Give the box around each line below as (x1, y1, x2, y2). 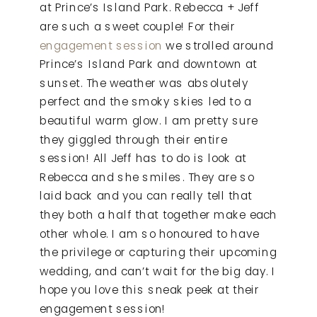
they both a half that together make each (40, 207, 278, 223)
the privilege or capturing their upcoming (40, 244, 277, 260)
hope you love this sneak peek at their (40, 282, 260, 299)
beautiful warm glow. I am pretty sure (40, 113, 258, 129)
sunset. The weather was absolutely (40, 75, 248, 91)
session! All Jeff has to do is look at (40, 150, 247, 166)
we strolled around (162, 37, 274, 54)
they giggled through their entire (40, 131, 227, 148)
